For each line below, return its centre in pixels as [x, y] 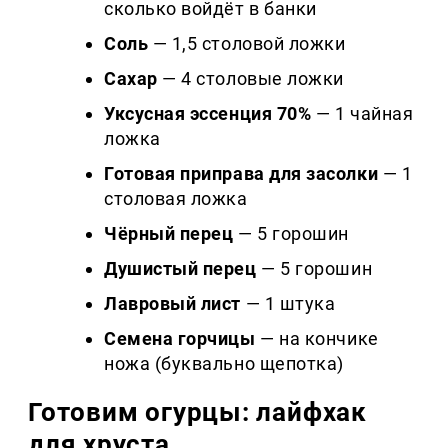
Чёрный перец [169, 233]
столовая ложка [176, 198]
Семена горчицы [180, 338]
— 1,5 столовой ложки [247, 43]
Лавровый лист [173, 303]
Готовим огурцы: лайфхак [197, 411]
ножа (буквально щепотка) [224, 363]
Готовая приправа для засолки [241, 173]
